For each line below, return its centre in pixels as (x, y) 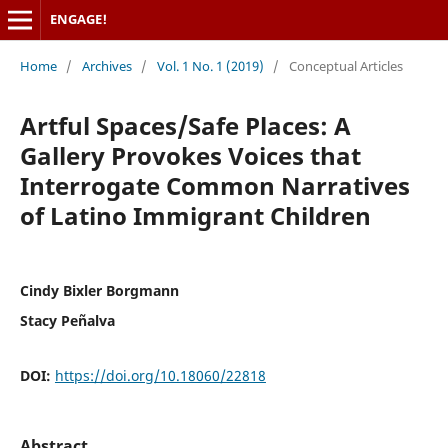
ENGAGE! (78, 19)
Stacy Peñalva (67, 320)
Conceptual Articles (345, 65)
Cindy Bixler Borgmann (99, 290)
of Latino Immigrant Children (195, 215)
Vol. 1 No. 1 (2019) (210, 65)
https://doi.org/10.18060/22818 (160, 375)
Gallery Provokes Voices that (190, 155)
